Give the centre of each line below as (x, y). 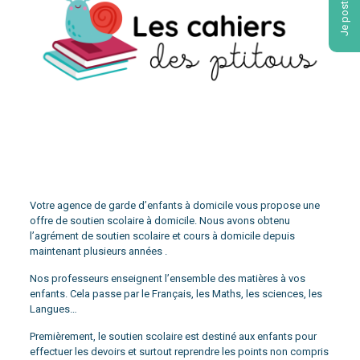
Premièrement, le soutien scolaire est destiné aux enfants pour (173, 337)
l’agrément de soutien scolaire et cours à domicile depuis (162, 236)
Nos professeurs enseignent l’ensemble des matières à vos (167, 279)
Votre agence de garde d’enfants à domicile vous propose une (174, 206)
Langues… (53, 309)
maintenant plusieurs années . (98, 252)
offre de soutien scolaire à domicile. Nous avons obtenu (160, 221)
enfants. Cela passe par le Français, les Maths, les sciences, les (176, 294)
